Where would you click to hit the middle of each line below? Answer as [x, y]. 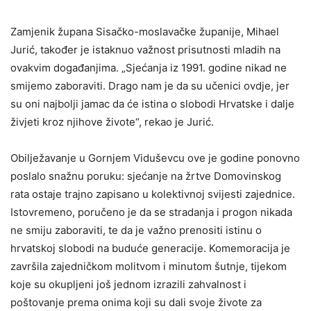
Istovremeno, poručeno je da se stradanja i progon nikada [151, 212]
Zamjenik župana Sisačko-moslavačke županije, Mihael [145, 32]
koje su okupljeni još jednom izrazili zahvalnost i [128, 285]
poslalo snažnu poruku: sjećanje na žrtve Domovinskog [146, 176]
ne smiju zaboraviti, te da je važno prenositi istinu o [136, 230]
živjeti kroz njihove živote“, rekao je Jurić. [112, 122]
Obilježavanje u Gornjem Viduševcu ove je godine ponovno [155, 158]
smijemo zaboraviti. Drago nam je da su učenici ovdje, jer [150, 86]
